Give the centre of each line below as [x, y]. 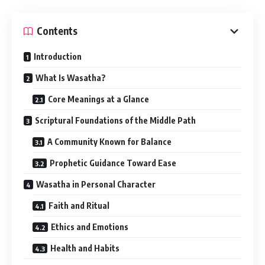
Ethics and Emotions [90, 227]
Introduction [58, 56]
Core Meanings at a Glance [98, 99]
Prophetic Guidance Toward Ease [113, 163]
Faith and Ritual [79, 205]
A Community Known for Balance [109, 141]
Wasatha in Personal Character [96, 184]
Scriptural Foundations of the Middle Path [115, 120]
